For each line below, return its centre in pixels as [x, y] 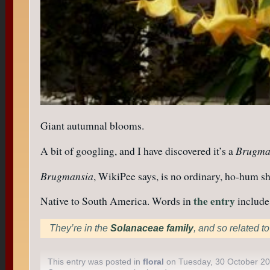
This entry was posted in [95, 261]
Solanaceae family [152, 228]
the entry [214, 201]
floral [153, 261]
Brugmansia [67, 176]
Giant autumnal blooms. [92, 126]
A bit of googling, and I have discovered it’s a [138, 151]
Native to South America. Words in [117, 201]
